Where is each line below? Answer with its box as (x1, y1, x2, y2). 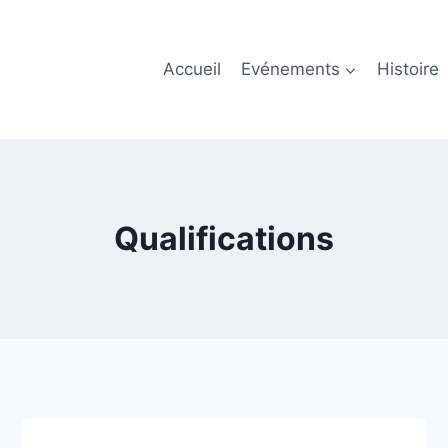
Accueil (162, 58, 221, 79)
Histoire (377, 58, 440, 79)
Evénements (240, 58, 340, 79)
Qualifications (114, 219, 334, 258)
